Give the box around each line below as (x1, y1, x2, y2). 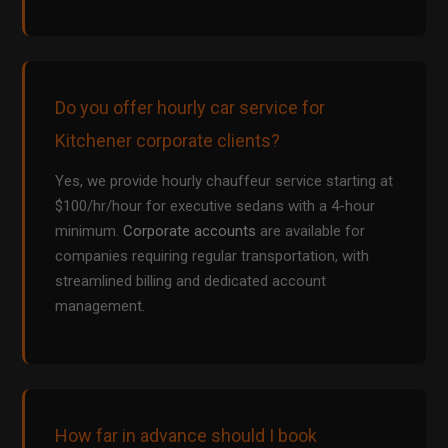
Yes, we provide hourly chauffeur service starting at (55, 172, 394, 191)
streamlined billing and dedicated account (55, 272, 327, 291)
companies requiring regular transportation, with (55, 247, 370, 266)
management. (55, 297, 146, 316)
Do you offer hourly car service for (55, 97, 326, 119)
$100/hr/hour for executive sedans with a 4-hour (55, 197, 376, 216)
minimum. (55, 222, 124, 241)
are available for (256, 222, 366, 241)
